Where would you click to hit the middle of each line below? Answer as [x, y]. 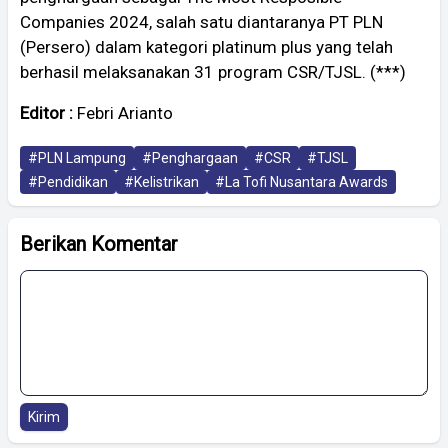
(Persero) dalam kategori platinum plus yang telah [206, 46]
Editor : [48, 112]
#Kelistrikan [161, 181]
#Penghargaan [190, 157]
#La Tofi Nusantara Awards [301, 181]
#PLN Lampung [77, 157]
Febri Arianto [125, 112]
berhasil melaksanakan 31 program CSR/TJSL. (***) [213, 71]
